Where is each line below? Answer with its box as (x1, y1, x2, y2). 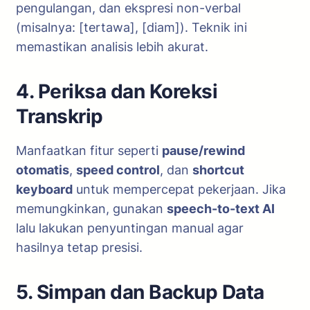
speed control (76, 163, 160, 177)
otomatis (16, 163, 69, 177)
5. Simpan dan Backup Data (16, 280, 264, 304)
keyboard (16, 182, 73, 197)
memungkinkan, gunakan (16, 201, 167, 216)
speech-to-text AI (167, 201, 275, 216)
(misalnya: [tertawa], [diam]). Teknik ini (16, 20, 247, 35)
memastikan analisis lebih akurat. (16, 39, 208, 54)
